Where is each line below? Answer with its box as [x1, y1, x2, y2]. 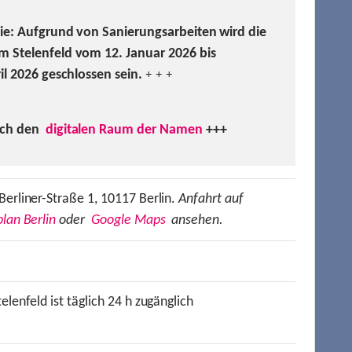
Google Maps [90, 213, 166, 228]
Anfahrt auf [178, 192, 244, 207]
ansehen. [165, 213, 224, 228]
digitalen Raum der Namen [45, 123, 203, 137]
